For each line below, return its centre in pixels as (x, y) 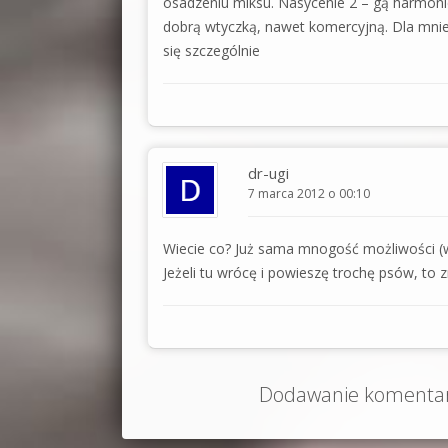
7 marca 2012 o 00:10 (309, 193)
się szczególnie (211, 50)
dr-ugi (268, 172)
